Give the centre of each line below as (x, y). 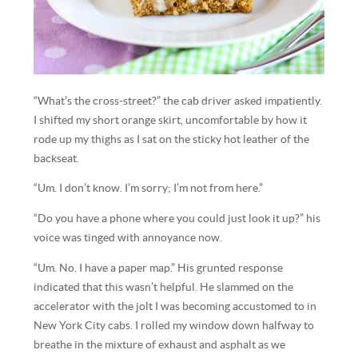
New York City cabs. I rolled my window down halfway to (174, 325)
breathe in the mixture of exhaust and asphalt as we (160, 344)
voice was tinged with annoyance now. (128, 238)
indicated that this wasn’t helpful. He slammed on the (164, 287)
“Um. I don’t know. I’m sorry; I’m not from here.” (149, 189)
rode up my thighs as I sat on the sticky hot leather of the (172, 139)
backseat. (57, 158)
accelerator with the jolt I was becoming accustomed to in (175, 306)
